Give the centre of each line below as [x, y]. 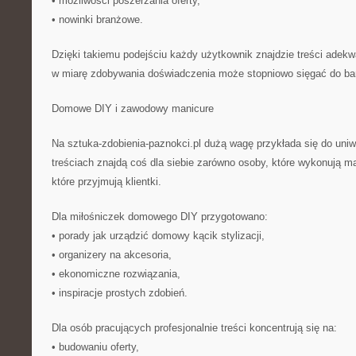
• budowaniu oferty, [95, 347]
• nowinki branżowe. [97, 19]
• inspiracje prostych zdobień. [120, 293]
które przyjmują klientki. [106, 182]
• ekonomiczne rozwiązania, [116, 274]
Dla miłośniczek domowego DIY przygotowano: [160, 217]
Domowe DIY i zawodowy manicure [133, 108]
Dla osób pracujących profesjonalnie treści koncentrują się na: [194, 328]
